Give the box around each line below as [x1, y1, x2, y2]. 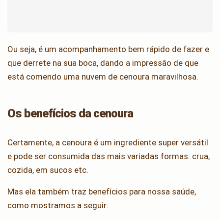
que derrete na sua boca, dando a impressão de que [7, 58, 198, 68]
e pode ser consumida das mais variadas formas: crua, [7, 151, 210, 162]
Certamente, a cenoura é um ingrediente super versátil [7, 137, 208, 148]
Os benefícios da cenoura [7, 107, 134, 121]
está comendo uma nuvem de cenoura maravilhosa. [7, 72, 198, 82]
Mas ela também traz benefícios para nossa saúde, [7, 187, 196, 197]
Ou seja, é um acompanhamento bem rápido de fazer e [7, 44, 209, 55]
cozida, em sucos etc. [7, 165, 88, 175]
